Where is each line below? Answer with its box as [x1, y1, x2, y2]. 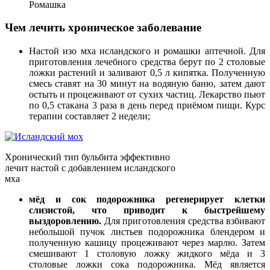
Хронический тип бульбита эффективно [5, 152, 170, 163]
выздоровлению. [29, 216, 101, 227]
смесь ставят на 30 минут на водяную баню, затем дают [29, 78, 265, 89]
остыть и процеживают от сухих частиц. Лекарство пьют [29, 89, 265, 100]
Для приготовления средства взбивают [101, 216, 265, 227]
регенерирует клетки [166, 194, 266, 205]
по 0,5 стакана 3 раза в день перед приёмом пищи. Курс [29, 100, 265, 111]
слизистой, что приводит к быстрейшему [29, 205, 265, 216]
